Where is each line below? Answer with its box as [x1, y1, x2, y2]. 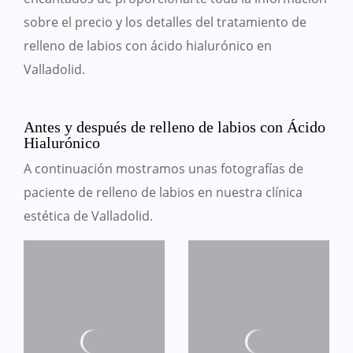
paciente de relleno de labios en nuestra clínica [24, 184, 303, 202]
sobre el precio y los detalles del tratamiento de [24, 13, 307, 32]
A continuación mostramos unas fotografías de [24, 160, 303, 178]
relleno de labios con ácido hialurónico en [24, 37, 272, 55]
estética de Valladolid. [24, 207, 153, 225]
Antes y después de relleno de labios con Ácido [24, 118, 325, 136]
